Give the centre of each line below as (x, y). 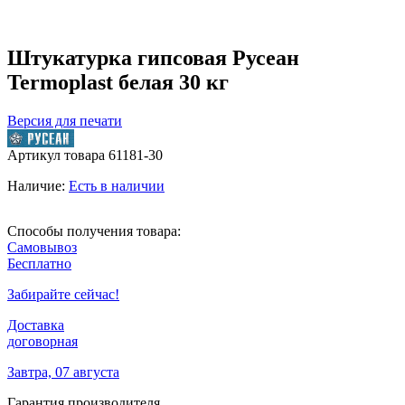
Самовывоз (42, 247)
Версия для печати (65, 120)
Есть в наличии (117, 185)
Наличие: (38, 185)
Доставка (36, 325)
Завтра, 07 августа (63, 372)
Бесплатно (39, 263)
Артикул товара (58, 155)
